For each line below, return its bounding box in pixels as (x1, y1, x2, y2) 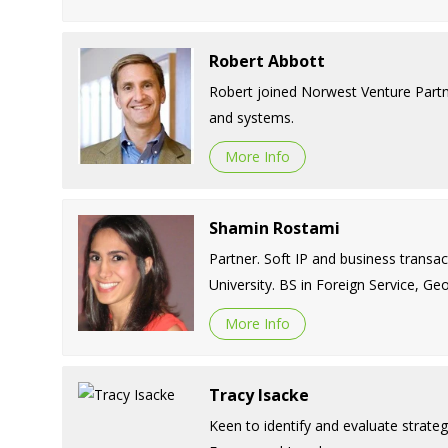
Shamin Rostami (208, 216, 340, 239)
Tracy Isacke (208, 383, 309, 406)
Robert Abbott (208, 49, 325, 72)
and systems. (208, 107, 294, 127)
